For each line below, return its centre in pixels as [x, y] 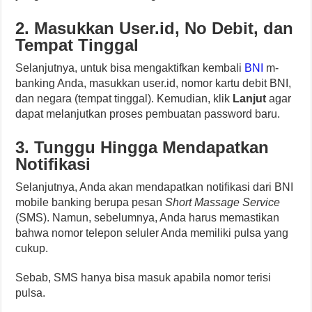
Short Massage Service [223, 202]
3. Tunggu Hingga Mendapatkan [142, 147]
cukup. [32, 248]
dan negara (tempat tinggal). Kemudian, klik [124, 98]
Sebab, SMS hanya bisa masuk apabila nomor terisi [143, 277]
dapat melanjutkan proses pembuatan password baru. [148, 114]
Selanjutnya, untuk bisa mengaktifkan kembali [130, 68]
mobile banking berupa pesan [91, 202]
